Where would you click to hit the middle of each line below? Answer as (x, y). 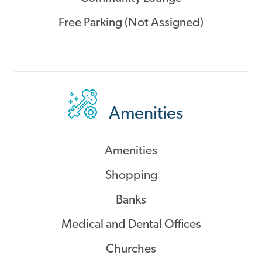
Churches (131, 250)
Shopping (131, 176)
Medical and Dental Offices (131, 225)
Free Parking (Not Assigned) (131, 23)
